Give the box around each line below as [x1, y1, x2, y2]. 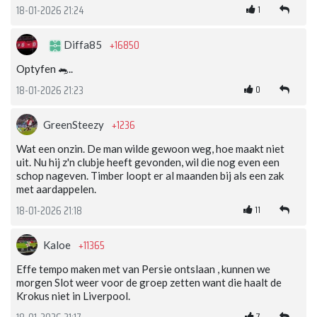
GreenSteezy [43, 118, 106, 132]
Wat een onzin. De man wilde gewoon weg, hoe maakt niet [16, 142, 284, 156]
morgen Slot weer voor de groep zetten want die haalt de [16, 276, 282, 289]
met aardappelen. [16, 183, 96, 196]
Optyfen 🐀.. [16, 62, 73, 76]
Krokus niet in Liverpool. [16, 289, 130, 303]
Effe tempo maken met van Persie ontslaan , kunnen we [16, 263, 270, 276]
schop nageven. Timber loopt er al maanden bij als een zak [16, 169, 284, 183]
